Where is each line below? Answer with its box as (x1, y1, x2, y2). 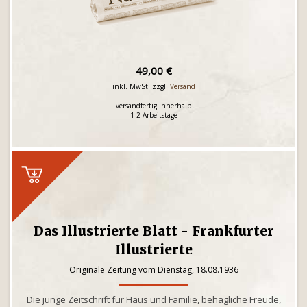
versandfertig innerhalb (116, 101, 191, 110)
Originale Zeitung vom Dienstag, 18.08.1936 (69, 264, 238, 275)
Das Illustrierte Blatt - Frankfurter (33, 223, 274, 239)
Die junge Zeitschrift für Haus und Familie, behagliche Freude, (26, 293, 281, 306)
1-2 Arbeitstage (130, 110, 177, 120)
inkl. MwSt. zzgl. (112, 82, 170, 91)
